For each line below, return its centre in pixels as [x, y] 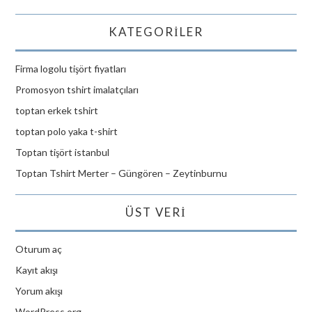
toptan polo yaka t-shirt [67, 131]
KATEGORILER [156, 32]
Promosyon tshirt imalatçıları [77, 89]
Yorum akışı [39, 291]
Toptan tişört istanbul [63, 152]
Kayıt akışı [37, 270]
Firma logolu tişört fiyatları [71, 69]
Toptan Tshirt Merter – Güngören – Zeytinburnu [122, 173]
